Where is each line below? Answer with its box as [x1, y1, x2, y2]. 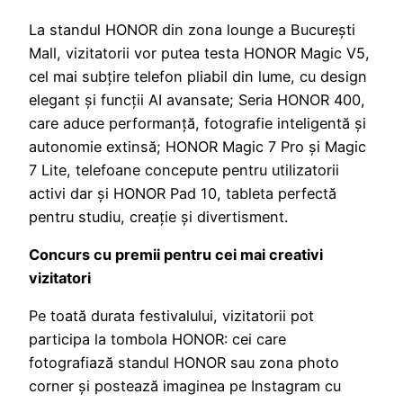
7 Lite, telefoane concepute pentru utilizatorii [29, 160, 339, 179]
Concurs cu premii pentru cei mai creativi [29, 246, 323, 264]
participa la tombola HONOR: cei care [29, 330, 286, 349]
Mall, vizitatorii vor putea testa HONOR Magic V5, [29, 43, 370, 62]
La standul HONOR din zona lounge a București [29, 20, 355, 39]
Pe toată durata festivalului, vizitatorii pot [29, 307, 314, 326]
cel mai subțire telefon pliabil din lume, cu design [29, 67, 367, 85]
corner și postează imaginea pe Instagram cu [29, 377, 341, 396]
